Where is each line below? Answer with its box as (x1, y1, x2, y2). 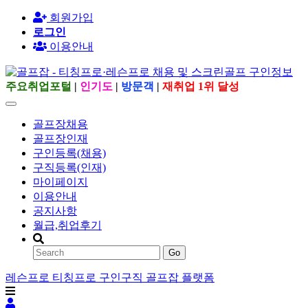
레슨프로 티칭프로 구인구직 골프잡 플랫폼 (5, 272, 214, 283)
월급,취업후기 (33, 219, 102, 231)
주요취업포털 (5, 80, 71, 92)
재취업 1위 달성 (162, 80, 239, 92)
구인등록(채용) (33, 147, 106, 159)
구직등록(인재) (33, 162, 106, 173)
